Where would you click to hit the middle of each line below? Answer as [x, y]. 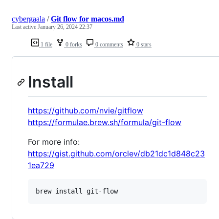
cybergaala [28, 19]
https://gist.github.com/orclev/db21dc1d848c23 [116, 154]
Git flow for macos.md [88, 19]
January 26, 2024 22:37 [65, 27]
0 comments [109, 44]
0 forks [73, 44]
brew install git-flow [77, 191]
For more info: [54, 142]
